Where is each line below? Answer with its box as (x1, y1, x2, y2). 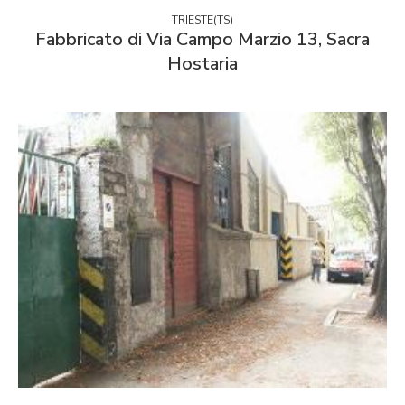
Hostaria (167, 52, 238, 77)
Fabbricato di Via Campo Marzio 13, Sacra (35, 27, 370, 52)
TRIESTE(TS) (172, 13, 233, 28)
